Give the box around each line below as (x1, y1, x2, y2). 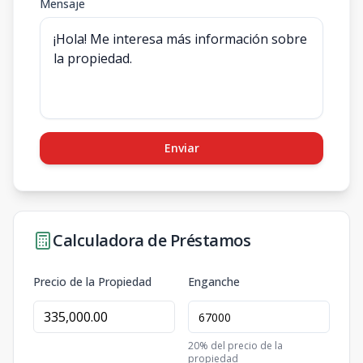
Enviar (164, 140, 199, 156)
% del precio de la (199, 339, 283, 352)
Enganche (188, 274, 240, 289)
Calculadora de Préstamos (53, 229, 250, 251)
